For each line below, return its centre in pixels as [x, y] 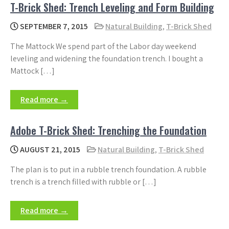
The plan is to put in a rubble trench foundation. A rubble [108, 169]
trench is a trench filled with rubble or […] [83, 182]
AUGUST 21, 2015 [49, 150]
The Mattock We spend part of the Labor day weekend [103, 46]
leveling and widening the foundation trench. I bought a [107, 59]
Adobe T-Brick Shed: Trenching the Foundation [108, 130]
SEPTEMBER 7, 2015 [53, 26]
